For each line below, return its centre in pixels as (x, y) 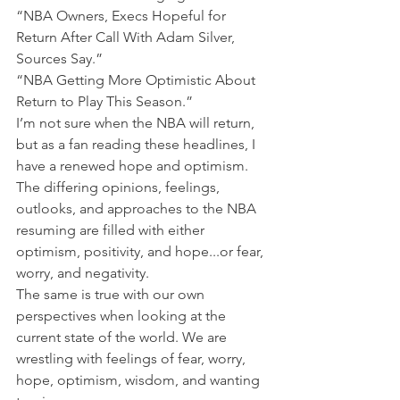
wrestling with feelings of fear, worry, (133, 358)
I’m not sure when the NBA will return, (137, 123)
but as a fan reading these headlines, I (137, 144)
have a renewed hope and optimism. (132, 166)
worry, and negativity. (83, 273)
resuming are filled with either (112, 230)
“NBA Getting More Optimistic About (137, 80)
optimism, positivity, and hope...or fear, (142, 251)
